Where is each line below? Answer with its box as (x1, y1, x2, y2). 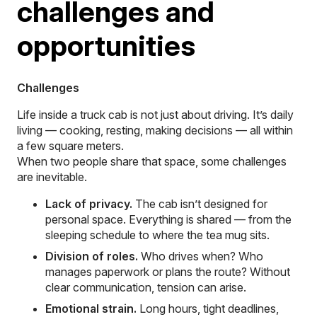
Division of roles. (45, 248, 138, 263)
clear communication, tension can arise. (45, 279, 246, 294)
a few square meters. (17, 138, 124, 153)
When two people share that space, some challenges (17, 154, 287, 168)
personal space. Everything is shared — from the (45, 212, 292, 226)
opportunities (17, 28, 195, 63)
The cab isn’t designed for (132, 196, 267, 211)
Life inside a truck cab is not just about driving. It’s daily (17, 107, 294, 122)
